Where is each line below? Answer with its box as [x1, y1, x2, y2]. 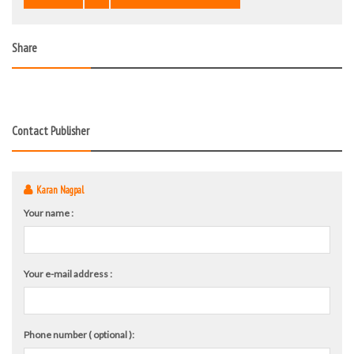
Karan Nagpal [36, 183, 84, 197]
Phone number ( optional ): [24, 328, 134, 341]
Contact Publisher [12, 122, 89, 138]
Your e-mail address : [24, 267, 112, 280]
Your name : [24, 206, 73, 219]
